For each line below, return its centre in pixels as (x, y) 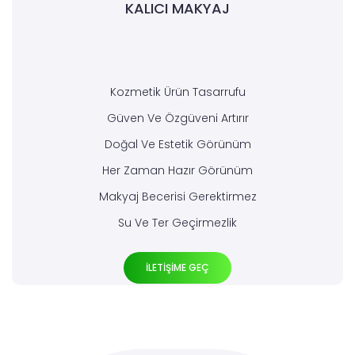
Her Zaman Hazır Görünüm (177, 171)
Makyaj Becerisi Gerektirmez (177, 197)
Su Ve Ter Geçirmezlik (177, 223)
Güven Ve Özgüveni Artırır (177, 118)
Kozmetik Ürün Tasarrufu (177, 92)
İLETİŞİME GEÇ (177, 268)
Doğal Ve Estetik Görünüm (177, 145)
